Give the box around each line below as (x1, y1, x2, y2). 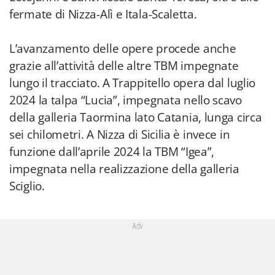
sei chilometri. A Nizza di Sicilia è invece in (9, 126, 230, 142)
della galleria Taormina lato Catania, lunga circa (9, 109, 262, 125)
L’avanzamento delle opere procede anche (9, 41, 236, 56)
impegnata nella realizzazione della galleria (9, 161, 239, 177)
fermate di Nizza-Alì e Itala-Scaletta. (9, 6, 197, 22)
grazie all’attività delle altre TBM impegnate (9, 58, 239, 74)
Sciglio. (9, 178, 45, 194)
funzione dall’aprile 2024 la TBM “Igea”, (9, 144, 215, 160)
